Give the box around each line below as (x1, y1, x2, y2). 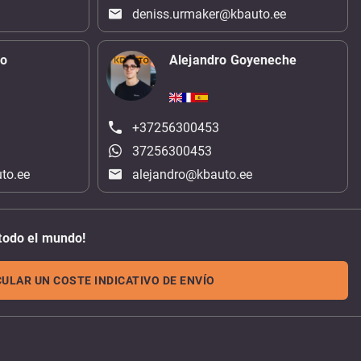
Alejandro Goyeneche (169, 52, 297, 68)
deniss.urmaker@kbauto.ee (132, 6, 287, 22)
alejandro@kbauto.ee (132, 167, 253, 183)
